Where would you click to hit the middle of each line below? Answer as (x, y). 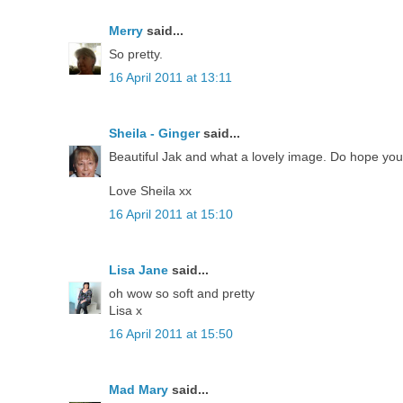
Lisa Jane (139, 269)
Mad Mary (139, 389)
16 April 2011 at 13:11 (170, 77)
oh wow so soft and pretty (182, 293)
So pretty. (136, 54)
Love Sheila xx (150, 190)
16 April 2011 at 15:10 (171, 214)
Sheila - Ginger (154, 133)
